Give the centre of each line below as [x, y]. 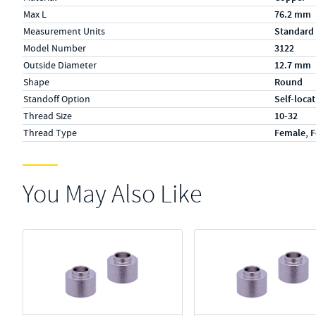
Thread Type [50, 133]
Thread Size [48, 116]
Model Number [55, 48]
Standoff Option [57, 99]
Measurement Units [64, 31]
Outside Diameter [60, 65]
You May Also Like [112, 194]
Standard [294, 31]
